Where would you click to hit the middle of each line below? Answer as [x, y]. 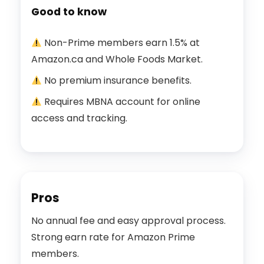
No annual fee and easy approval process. [128, 221]
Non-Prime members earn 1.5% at [121, 43]
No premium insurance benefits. [117, 81]
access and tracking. [79, 118]
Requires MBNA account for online [121, 102]
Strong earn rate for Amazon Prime [113, 237]
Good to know [69, 12]
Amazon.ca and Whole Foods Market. [117, 60]
